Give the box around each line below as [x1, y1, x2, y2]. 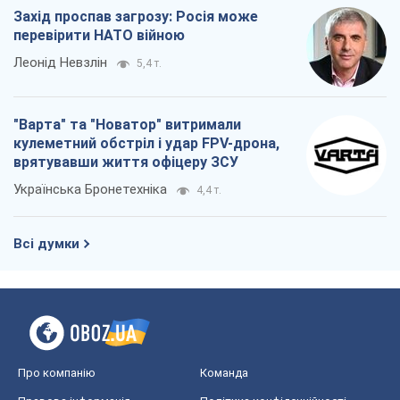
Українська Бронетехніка [13, 180, 167, 197]
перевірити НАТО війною [13, 26, 185, 44]
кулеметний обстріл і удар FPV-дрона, [13, 134, 279, 152]
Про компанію [18, 365, 96, 379]
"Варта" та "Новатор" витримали [13, 115, 241, 133]
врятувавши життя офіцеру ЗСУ [13, 153, 238, 171]
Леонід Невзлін [13, 54, 107, 71]
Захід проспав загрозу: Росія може [13, 7, 258, 25]
